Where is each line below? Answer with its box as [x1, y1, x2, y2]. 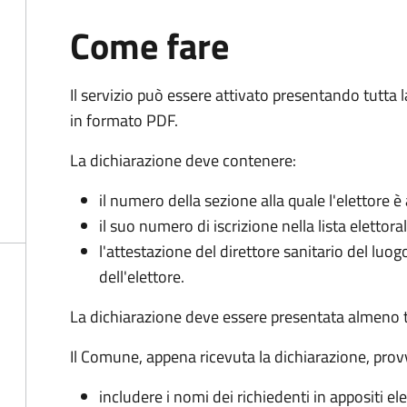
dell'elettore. [99, 264, 184, 289]
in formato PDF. [70, 108, 178, 133]
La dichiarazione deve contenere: [70, 148, 296, 173]
